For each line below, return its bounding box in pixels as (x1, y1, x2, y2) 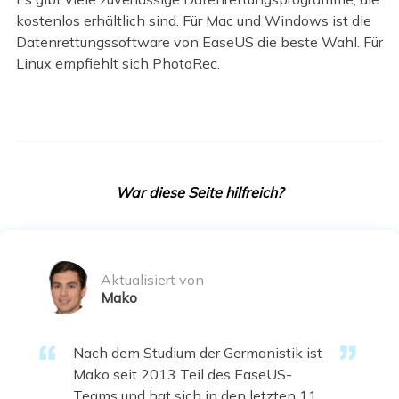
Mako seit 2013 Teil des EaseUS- (73, 364, 292, 383)
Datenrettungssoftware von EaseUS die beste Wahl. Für (15, 33, 383, 52)
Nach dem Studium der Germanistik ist (73, 343, 322, 362)
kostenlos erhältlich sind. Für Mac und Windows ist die (15, 12, 371, 30)
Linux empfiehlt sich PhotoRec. (15, 54, 220, 73)
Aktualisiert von (100, 270, 204, 289)
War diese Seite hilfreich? (116, 183, 283, 201)
